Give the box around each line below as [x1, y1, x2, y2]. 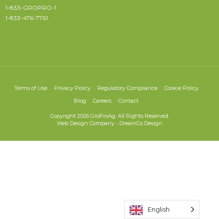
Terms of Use [14, 85, 47, 91]
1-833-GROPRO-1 [5, 4, 56, 11]
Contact [118, 97, 138, 104]
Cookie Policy [164, 85, 198, 91]
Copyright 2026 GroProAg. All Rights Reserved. [50, 112, 169, 119]
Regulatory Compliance [97, 85, 157, 91]
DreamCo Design [119, 120, 162, 127]
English [148, 205, 170, 213]
